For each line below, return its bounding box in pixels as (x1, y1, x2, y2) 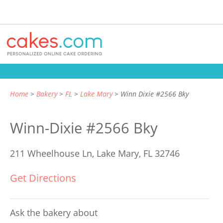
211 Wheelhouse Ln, (10, 147, 97, 159)
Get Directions (10, 171, 76, 185)
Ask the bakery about (10, 207, 98, 219)
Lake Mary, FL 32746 (97, 147, 180, 159)
